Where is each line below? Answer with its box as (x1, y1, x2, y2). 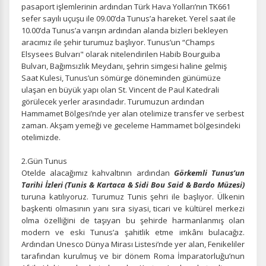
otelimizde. (21, 132, 61, 142)
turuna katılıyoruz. (21, 191, 88, 202)
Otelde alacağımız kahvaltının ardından (21, 167, 174, 178)
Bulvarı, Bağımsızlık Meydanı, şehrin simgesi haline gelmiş (21, 61, 227, 71)
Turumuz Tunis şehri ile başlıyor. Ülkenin (91, 191, 245, 202)
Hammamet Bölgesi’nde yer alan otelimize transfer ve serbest (21, 108, 244, 119)
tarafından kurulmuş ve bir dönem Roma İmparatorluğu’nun (21, 251, 245, 261)
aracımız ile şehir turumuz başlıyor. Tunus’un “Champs (21, 37, 215, 47)
